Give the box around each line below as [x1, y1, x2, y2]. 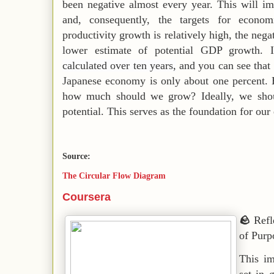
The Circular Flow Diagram [62, 171, 166, 180]
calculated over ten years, [62, 59, 176, 72]
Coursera [62, 191, 111, 203]
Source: [62, 152, 91, 161]
